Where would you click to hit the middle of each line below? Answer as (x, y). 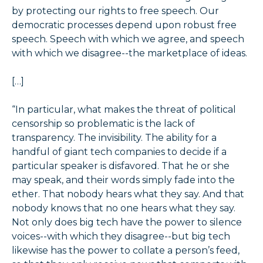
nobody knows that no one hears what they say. (124, 208)
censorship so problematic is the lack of (103, 124)
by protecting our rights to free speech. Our (115, 11)
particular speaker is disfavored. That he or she (121, 166)
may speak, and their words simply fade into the (123, 180)
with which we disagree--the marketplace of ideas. (129, 53)
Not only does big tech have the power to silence (127, 222)
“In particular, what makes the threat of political (124, 110)
